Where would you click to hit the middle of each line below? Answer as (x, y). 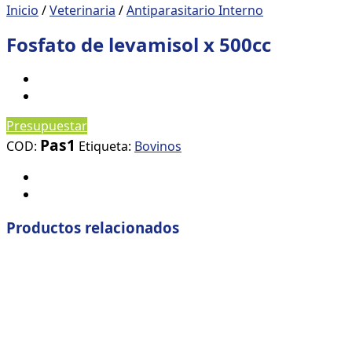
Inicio (22, 10)
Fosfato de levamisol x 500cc (139, 45)
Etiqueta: (106, 147)
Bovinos (158, 147)
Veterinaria (82, 10)
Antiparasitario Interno (195, 10)
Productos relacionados (93, 227)
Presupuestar (47, 126)
